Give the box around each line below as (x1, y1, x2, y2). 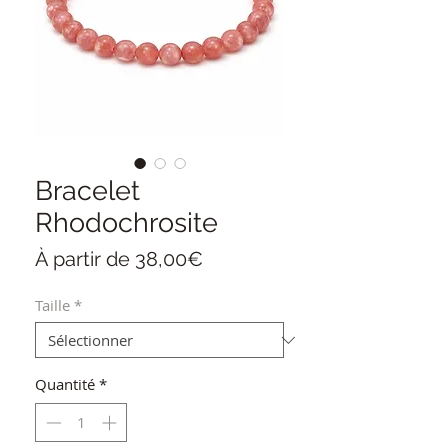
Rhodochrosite (35, 207, 218, 239)
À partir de (35, 247, 135, 272)
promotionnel (202, 271, 327, 296)
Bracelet (35, 175, 140, 207)
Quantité (35, 374, 95, 395)
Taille (35, 295, 70, 316)
